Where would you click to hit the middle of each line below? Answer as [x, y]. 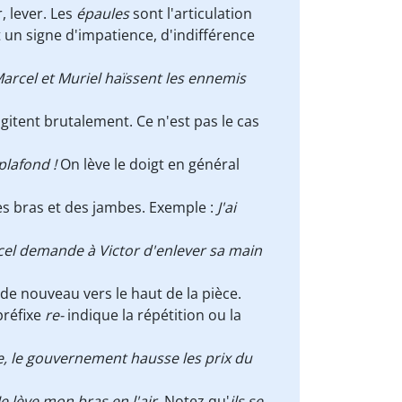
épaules [105, 13]
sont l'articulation [192, 13]
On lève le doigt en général [150, 164]
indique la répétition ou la [154, 315]
